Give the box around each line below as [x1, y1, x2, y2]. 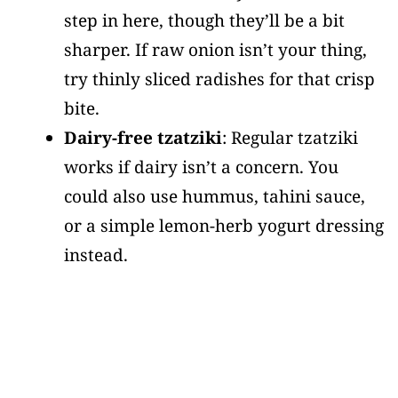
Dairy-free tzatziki [64, 126, 222, 149]
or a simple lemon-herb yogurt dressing [64, 214, 384, 237]
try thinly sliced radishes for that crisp [64, 68, 375, 91]
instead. [64, 243, 128, 267]
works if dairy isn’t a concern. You [64, 155, 338, 179]
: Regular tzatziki [222, 126, 358, 149]
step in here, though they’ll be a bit [64, 9, 345, 32]
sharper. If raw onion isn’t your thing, [64, 38, 367, 61]
